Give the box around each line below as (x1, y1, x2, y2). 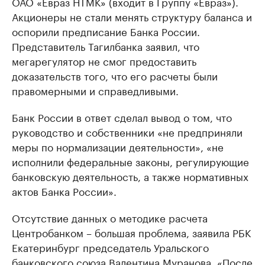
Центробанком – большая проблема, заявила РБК (12, 224, 251, 240)
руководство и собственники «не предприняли (12, 124, 243, 140)
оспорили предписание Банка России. (12, 23, 200, 39)
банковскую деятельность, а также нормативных (12, 168, 248, 184)
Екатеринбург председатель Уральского (12, 239, 209, 255)
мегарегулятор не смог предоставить (12, 53, 196, 69)
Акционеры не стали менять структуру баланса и (12, 8, 252, 24)
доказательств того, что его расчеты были (12, 67, 218, 83)
